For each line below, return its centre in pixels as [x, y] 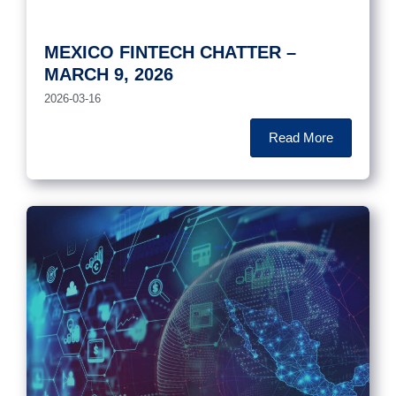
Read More [301, 137]
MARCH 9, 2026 [109, 74]
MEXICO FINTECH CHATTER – [170, 52]
